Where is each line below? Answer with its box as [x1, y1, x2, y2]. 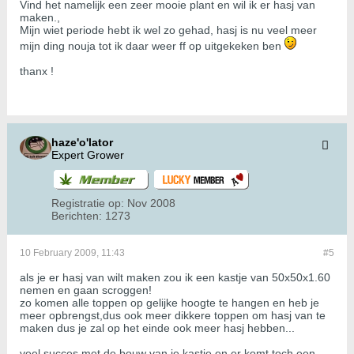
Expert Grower [51, 149, 124, 162]
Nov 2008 [127, 197, 175, 210]
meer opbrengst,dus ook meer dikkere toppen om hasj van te [20, 309, 326, 322]
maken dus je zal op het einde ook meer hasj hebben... [20, 322, 295, 335]
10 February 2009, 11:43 [20, 247, 125, 259]
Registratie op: [51, 197, 124, 210]
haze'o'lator [51, 136, 113, 149]
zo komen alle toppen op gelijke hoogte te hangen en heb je [20, 296, 319, 310]
